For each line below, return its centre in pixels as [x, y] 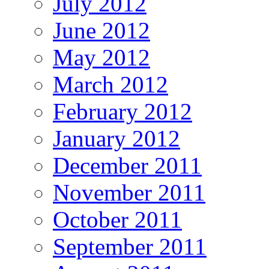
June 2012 [101, 30]
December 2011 [127, 165]
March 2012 [110, 84]
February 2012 [122, 111]
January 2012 [116, 138]
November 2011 [129, 192]
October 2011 [117, 219]
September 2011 [130, 246]
